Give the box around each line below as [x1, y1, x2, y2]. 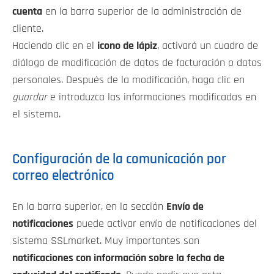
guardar [12, 92, 47, 103]
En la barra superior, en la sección [12, 201, 166, 212]
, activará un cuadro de [157, 40, 258, 52]
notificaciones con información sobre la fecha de [12, 252, 224, 264]
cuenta [12, 6, 42, 18]
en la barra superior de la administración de [42, 6, 242, 18]
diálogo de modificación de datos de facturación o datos [12, 57, 262, 69]
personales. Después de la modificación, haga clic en [12, 75, 245, 86]
